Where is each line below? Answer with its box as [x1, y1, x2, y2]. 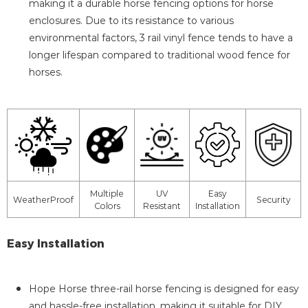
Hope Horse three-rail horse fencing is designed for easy [29, 282, 299, 296]
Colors [93, 200, 120, 212]
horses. [29, 65, 63, 79]
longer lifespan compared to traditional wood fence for [29, 48, 290, 62]
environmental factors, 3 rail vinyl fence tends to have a [29, 31, 293, 45]
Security [256, 194, 291, 206]
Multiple [90, 188, 124, 199]
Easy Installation [7, 234, 104, 252]
